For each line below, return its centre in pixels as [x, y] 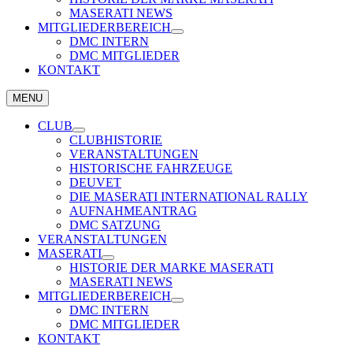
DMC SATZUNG [115, 225]
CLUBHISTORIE [116, 140]
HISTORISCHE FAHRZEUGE [151, 168]
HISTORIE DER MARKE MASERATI [171, 268]
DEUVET [95, 182]
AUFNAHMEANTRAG [133, 211]
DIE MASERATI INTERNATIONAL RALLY [189, 197]
